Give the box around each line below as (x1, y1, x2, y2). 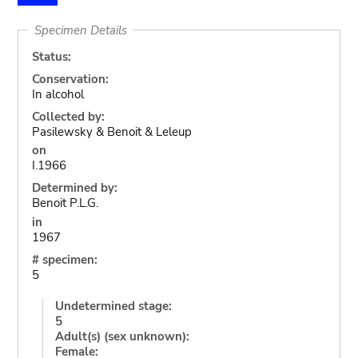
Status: (31, 48, 71, 65)
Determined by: (31, 180, 117, 196)
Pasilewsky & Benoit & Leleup (31, 123, 192, 140)
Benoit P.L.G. (31, 195, 98, 211)
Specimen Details (34, 22, 127, 38)
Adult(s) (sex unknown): (54, 328, 189, 344)
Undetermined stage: (54, 297, 172, 314)
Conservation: (31, 70, 109, 87)
